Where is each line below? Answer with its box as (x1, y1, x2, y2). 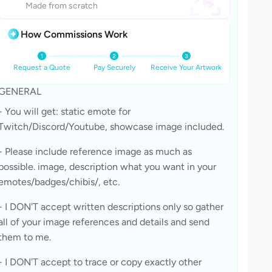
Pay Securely (93, 63, 135, 72)
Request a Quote (13, 63, 71, 72)
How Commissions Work (21, 28, 127, 40)
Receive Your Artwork (151, 63, 222, 72)
